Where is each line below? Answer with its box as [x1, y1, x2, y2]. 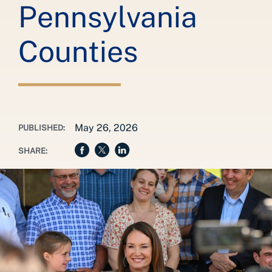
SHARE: [18, 146, 47, 155]
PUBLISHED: [18, 123, 65, 132]
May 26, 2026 [75, 122, 138, 134]
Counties [18, 34, 138, 69]
